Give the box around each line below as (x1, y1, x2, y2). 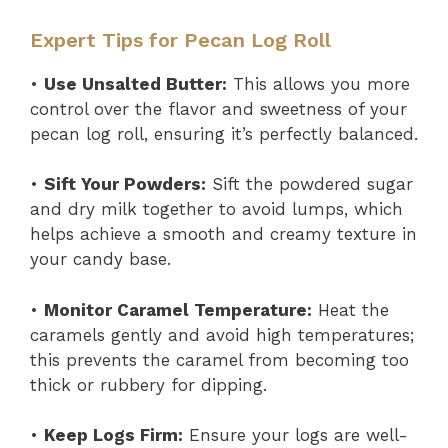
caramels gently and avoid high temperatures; (30, 324, 414, 345)
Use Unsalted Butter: (44, 73, 227, 94)
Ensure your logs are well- (183, 425, 408, 445)
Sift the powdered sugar (206, 174, 413, 194)
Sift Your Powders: (44, 174, 206, 194)
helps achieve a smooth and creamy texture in (30, 224, 417, 244)
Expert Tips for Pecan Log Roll (30, 27, 331, 52)
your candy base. (30, 249, 171, 269)
